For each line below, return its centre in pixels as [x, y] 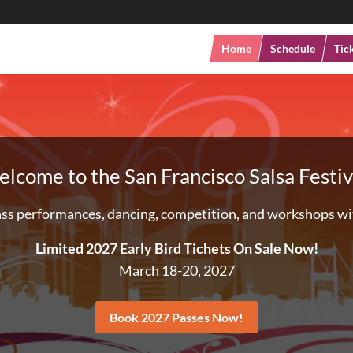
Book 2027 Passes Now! [176, 317]
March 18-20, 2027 [176, 270]
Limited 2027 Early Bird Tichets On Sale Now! [176, 248]
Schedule [293, 48]
